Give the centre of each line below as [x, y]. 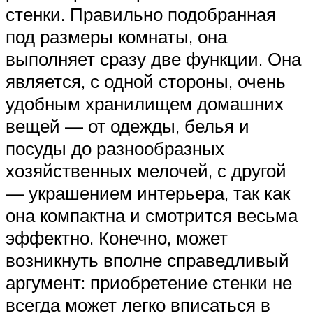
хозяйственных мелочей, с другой [146, 171]
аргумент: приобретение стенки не [149, 283]
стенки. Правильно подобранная [141, 14]
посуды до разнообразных [115, 148]
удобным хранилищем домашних [145, 104]
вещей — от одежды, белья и [128, 126]
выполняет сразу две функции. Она [153, 59]
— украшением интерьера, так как [148, 193]
